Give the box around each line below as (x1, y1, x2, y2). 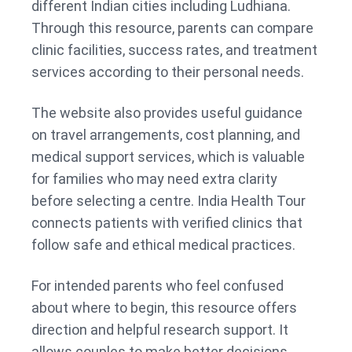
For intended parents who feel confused (31, 277, 284, 295)
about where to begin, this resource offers (31, 299, 297, 317)
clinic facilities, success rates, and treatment (31, 42, 317, 59)
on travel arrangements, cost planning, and (31, 126, 300, 144)
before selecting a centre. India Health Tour (31, 192, 306, 210)
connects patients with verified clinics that (31, 214, 302, 232)
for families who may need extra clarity (31, 170, 277, 188)
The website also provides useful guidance (31, 104, 302, 122)
